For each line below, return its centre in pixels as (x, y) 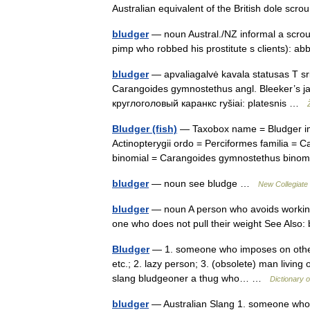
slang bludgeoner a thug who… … (191, 278)
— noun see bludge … (203, 183)
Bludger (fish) (145, 129)
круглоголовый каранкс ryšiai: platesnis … (210, 103)
